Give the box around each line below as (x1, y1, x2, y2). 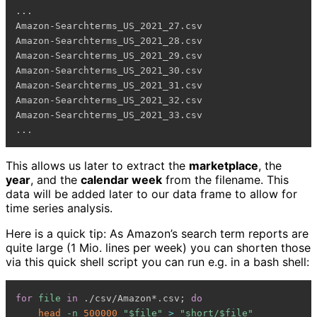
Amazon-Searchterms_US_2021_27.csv (16, 20, 203, 31)
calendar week (81, 173, 162, 188)
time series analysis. (6, 201, 113, 216)
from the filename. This (162, 173, 289, 188)
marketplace (189, 158, 258, 173)
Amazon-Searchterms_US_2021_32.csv (16, 94, 203, 105)
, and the (30, 173, 81, 188)
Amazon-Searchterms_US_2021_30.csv (16, 64, 203, 76)
